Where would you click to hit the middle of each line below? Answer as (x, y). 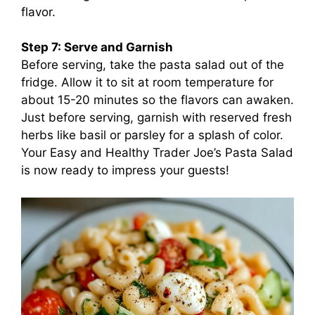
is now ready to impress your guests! (125, 170)
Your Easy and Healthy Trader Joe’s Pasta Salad (157, 153)
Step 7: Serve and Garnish (97, 47)
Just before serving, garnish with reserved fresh (156, 117)
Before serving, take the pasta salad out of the (153, 65)
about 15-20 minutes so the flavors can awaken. (157, 100)
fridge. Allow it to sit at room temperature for (147, 82)
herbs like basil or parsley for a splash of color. (152, 135)
